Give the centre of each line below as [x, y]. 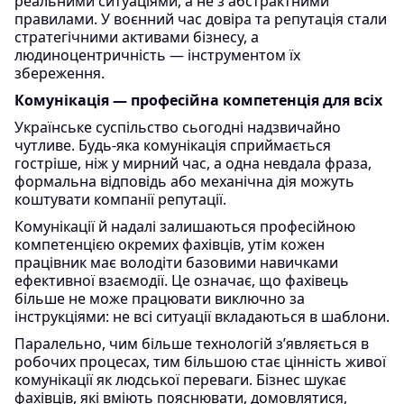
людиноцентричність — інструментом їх [157, 55]
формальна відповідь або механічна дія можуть [184, 181]
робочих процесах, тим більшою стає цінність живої [200, 362]
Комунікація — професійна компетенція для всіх [198, 100]
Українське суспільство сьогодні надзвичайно [178, 127]
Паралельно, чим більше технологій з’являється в [192, 344]
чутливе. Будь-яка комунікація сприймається [173, 145]
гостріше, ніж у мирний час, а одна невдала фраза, [193, 163]
